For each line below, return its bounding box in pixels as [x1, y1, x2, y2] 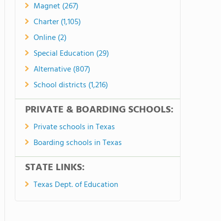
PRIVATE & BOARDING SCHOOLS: [25, 102, 174, 118]
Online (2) [34, 32, 67, 44]
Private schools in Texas [34, 121, 115, 134]
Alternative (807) [34, 63, 90, 76]
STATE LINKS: [25, 160, 85, 176]
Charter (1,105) [34, 16, 81, 29]
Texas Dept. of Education [34, 179, 118, 191]
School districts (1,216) [34, 79, 108, 92]
